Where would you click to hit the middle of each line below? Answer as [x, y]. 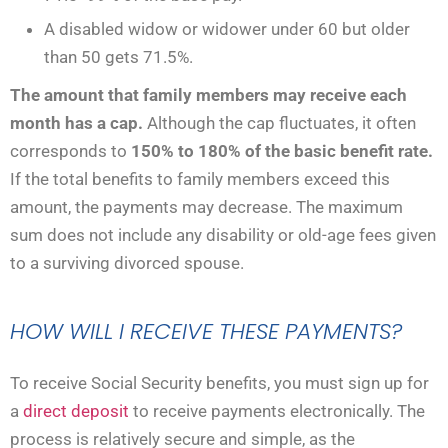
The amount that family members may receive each [208, 94]
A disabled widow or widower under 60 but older [227, 28]
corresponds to [70, 150]
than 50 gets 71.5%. [118, 56]
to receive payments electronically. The [277, 410]
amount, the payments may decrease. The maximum [206, 206]
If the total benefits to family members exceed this [200, 178]
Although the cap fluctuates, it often [279, 122]
